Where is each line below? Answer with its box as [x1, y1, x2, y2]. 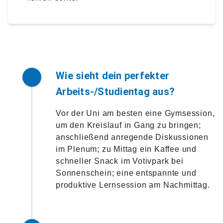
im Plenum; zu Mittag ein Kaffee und [56, 144, 197, 153]
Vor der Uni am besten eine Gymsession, [56, 109, 215, 117]
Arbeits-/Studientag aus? [56, 85, 175, 98]
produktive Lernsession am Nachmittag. [56, 180, 210, 189]
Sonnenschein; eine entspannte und [56, 168, 197, 177]
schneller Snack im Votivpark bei [56, 156, 184, 165]
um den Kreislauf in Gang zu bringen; [56, 120, 201, 129]
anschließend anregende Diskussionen [56, 132, 209, 141]
